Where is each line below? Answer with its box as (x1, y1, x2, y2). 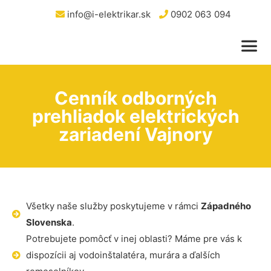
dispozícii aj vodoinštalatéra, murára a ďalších (25, 249, 220, 261)
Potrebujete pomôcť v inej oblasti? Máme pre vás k (25, 233, 242, 244)
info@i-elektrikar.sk (64, 8, 151, 20)
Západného (200, 200, 251, 212)
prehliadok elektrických (31, 105, 240, 127)
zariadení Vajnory (58, 123, 213, 145)
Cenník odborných (54, 87, 217, 109)
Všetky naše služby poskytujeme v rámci (25, 200, 201, 212)
